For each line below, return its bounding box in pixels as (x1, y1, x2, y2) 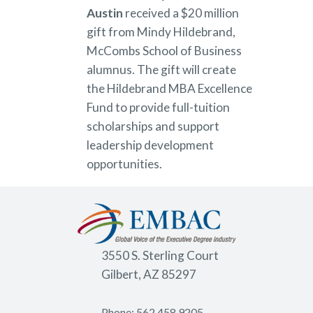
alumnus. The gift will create (87, 61, 236, 77)
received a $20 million (125, 5, 239, 20)
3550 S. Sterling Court (101, 248, 219, 263)
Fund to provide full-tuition (87, 99, 230, 115)
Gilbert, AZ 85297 (101, 267, 196, 282)
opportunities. (87, 156, 162, 171)
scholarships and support (87, 118, 219, 133)
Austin (87, 5, 125, 20)
